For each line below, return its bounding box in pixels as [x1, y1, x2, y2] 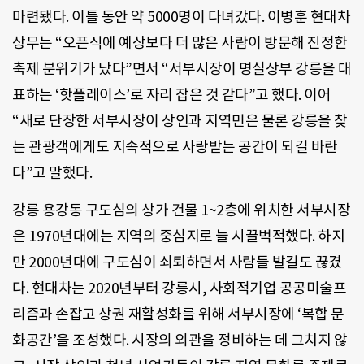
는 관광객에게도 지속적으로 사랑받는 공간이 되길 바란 [12, 137, 338, 157]
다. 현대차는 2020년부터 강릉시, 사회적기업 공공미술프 [12, 279, 346, 298]
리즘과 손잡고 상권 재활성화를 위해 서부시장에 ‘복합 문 [12, 305, 344, 324]
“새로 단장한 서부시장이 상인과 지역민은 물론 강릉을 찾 [12, 111, 348, 131]
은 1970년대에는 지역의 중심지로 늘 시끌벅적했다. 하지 [12, 227, 344, 246]
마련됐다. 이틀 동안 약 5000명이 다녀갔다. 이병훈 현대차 [12, 7, 350, 27]
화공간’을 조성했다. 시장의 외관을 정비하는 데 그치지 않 [12, 331, 347, 350]
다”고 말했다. [12, 163, 92, 183]
